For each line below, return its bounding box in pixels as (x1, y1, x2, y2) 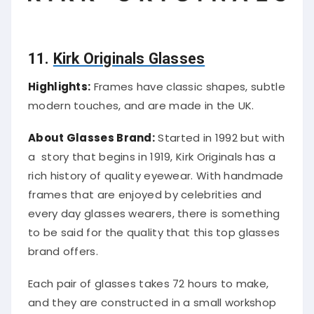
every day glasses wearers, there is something (28, 201, 280, 217)
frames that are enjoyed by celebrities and (28, 182, 262, 198)
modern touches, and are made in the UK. (28, 93, 254, 109)
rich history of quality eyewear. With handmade (28, 163, 284, 179)
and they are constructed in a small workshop (28, 291, 277, 306)
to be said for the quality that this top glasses (28, 220, 280, 235)
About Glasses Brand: (28, 125, 155, 141)
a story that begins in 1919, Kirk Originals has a (28, 144, 275, 160)
